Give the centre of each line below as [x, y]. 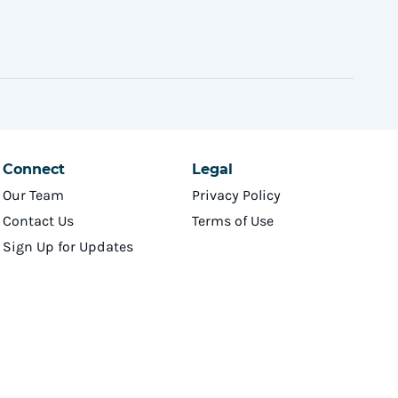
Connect [34, 169]
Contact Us [39, 221]
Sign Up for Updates [68, 247]
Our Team [34, 195]
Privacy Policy [236, 195]
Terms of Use [232, 221]
